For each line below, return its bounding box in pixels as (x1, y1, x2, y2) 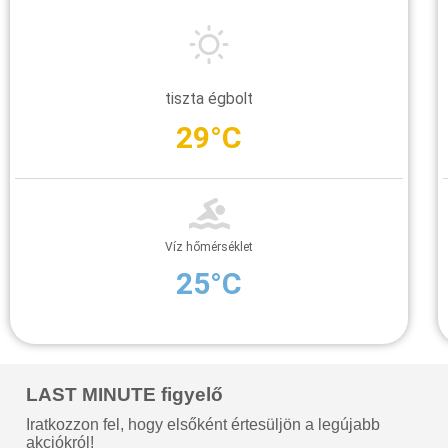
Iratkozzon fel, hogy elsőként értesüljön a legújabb (26, 415, 381, 433)
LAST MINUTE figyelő (26, 383, 224, 405)
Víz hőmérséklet (165, 239, 253, 254)
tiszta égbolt (165, 89, 253, 108)
